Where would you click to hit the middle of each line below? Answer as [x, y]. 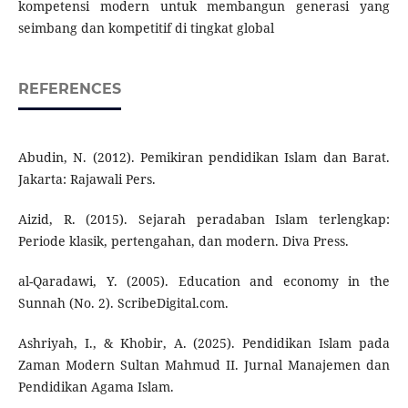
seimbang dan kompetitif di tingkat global [146, 28]
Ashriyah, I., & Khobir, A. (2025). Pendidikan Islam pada [204, 343]
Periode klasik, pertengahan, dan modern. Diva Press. [183, 241]
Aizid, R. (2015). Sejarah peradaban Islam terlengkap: [204, 219]
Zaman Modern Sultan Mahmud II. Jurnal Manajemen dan [204, 365]
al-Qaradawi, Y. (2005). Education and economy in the [204, 281]
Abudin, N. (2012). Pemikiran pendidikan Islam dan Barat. [204, 158]
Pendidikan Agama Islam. [96, 387]
